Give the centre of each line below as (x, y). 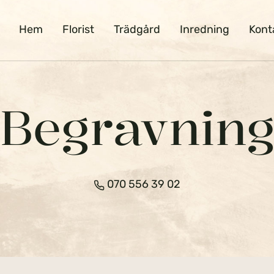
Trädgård (137, 29)
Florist (79, 29)
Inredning (205, 29)
